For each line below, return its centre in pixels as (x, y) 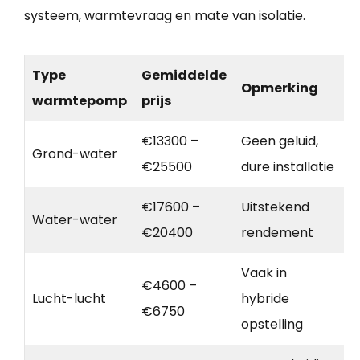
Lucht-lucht (69, 298)
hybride (265, 298)
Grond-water (75, 153)
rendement (277, 232)
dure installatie (288, 166)
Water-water (75, 219)
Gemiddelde (184, 75)
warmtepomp (80, 100)
